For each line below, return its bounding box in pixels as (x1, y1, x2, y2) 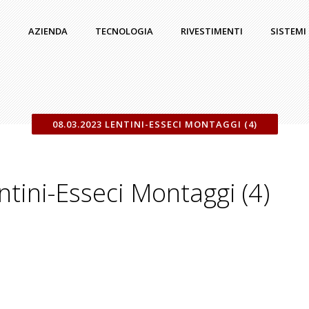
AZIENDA (28, 25, 68, 37)
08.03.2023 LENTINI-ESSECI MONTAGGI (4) (52, 118, 257, 130)
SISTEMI (270, 25, 306, 37)
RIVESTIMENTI (181, 25, 243, 37)
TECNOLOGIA (95, 25, 153, 37)
